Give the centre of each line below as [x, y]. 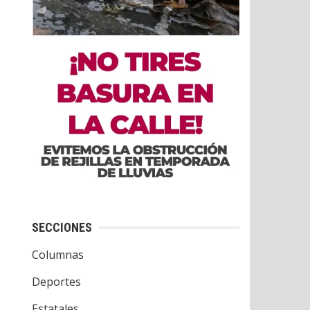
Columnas [58, 255]
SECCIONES [62, 227]
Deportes [56, 282]
